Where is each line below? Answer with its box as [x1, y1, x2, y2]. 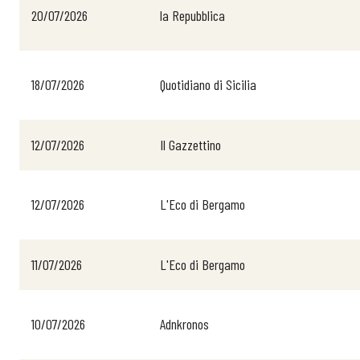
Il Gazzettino [160, 136, 221, 153]
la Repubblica [160, 6, 225, 24]
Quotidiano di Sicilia [160, 76, 256, 93]
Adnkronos [160, 315, 209, 333]
